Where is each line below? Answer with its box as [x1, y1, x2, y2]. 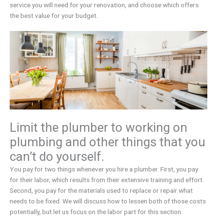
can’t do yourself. [10, 149, 104, 164]
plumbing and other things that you [10, 135, 205, 150]
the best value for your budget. [10, 11, 98, 19]
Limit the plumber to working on [10, 120, 187, 135]
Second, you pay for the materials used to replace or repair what [10, 186, 193, 195]
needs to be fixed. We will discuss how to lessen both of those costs [10, 197, 206, 205]
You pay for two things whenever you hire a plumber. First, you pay [10, 165, 198, 173]
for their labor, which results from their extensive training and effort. [10, 176, 204, 184]
